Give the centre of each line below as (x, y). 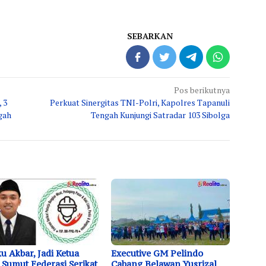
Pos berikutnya (202, 90)
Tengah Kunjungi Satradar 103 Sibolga (161, 115)
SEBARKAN (150, 36)
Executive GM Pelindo (157, 253)
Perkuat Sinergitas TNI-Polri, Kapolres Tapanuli (140, 102)
